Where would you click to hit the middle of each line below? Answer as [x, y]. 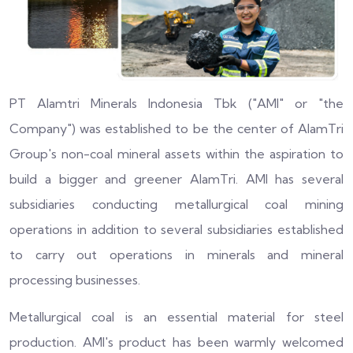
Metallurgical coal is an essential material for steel [176, 317]
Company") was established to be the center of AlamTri [176, 129]
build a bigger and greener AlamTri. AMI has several [176, 179]
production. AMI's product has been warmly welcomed [176, 342]
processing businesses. [75, 280]
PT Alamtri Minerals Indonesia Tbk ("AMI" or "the [176, 104]
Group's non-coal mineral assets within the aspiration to [176, 154]
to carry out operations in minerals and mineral [176, 255]
